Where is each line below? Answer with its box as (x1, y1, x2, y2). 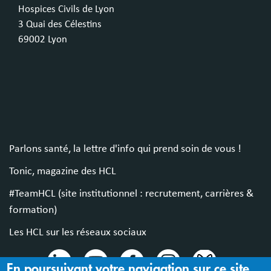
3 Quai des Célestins (18, 19, 102, 30)
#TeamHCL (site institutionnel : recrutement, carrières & (9, 188, 253, 200)
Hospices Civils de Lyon (18, 4, 114, 15)
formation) (9, 204, 57, 216)
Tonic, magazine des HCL (9, 166, 116, 177)
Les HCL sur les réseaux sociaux (9, 227, 146, 238)
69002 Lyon (18, 34, 67, 45)
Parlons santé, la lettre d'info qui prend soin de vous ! (9, 143, 241, 155)
